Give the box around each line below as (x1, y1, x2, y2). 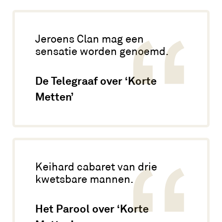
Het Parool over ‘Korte (35, 201, 149, 216)
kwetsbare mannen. (35, 172, 133, 186)
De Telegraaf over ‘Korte (35, 73, 157, 88)
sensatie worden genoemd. (35, 44, 168, 58)
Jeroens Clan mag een (35, 32, 144, 46)
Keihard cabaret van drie (35, 160, 157, 173)
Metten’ (35, 89, 73, 104)
